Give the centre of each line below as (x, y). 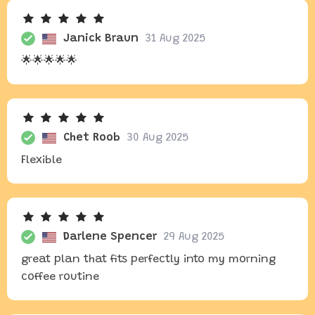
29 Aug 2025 (194, 237)
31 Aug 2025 (175, 39)
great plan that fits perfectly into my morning (148, 259)
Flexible (41, 160)
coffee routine (60, 277)
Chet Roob (92, 138)
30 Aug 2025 (158, 138)
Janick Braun (101, 39)
